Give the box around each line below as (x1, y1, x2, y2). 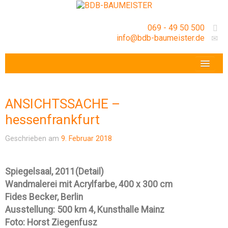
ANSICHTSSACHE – (5, 96, 120, 111)
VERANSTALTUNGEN (18, 60, 100, 70)
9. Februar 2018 (61, 134, 112, 143)
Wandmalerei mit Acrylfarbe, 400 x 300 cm (5, 179, 173, 189)
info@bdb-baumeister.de (117, 33, 205, 43)
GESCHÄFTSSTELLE (18, 107, 98, 118)
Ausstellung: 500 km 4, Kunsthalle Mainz (5, 205, 164, 215)
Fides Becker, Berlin (5, 192, 83, 202)
